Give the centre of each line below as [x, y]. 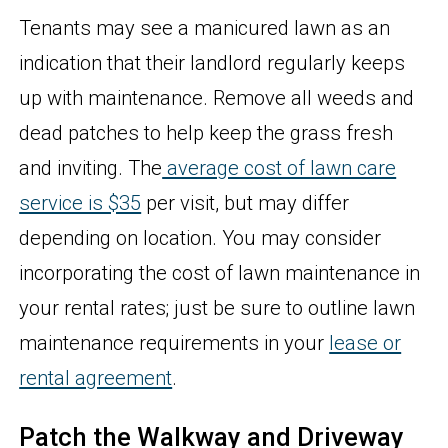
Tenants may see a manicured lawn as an [205, 28]
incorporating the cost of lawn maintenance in [220, 273]
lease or [365, 343]
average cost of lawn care [279, 168]
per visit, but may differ [245, 203]
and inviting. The [91, 168]
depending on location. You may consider [200, 238]
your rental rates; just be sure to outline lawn [217, 308]
